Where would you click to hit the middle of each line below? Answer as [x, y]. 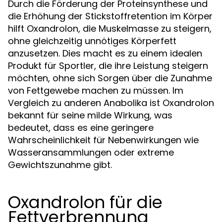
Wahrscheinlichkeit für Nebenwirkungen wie [103, 140]
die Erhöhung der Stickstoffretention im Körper [110, 16]
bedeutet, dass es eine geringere [81, 127]
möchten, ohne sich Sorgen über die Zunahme [110, 78]
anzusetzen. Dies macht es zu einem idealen [105, 53]
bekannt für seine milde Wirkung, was [90, 115]
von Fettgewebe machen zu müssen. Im [96, 90]
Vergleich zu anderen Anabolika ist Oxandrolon [111, 103]
